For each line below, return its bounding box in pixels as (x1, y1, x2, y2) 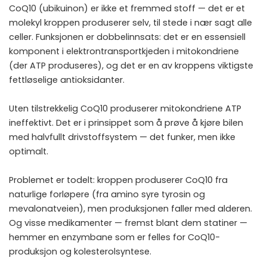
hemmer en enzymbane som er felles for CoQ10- (9, 231, 220, 243)
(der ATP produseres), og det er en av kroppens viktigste (9, 59, 253, 72)
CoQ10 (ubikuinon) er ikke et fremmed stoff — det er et (9, 2, 245, 14)
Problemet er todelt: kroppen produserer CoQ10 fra (9, 173, 228, 186)
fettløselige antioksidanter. (9, 73, 125, 86)
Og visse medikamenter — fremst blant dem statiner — (9, 216, 247, 229)
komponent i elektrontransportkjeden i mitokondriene (9, 45, 239, 57)
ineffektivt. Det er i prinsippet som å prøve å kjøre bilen (9, 116, 243, 129)
